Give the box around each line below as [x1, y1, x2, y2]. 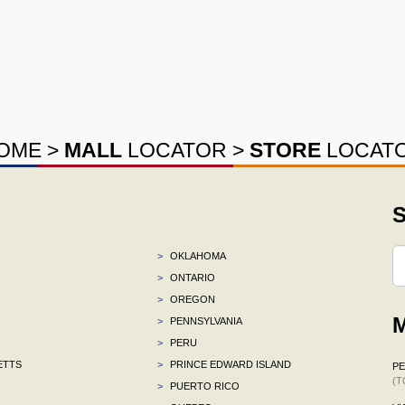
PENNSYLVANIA [166, 315, 242, 326]
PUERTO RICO [166, 380, 240, 391]
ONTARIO [166, 271, 215, 283]
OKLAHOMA [166, 250, 226, 261]
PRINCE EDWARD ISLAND [166, 358, 291, 370]
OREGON [166, 293, 215, 305]
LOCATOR [122, 137, 227, 162]
